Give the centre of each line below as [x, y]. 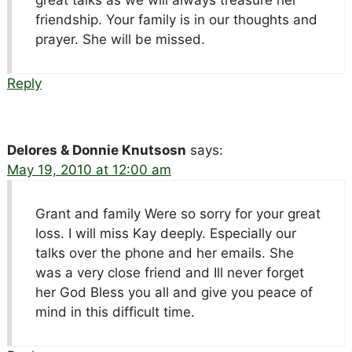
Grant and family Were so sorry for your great [178, 213]
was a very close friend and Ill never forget [169, 272]
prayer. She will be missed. [120, 39]
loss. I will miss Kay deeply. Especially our [165, 233]
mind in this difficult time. [115, 312]
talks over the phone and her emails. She [164, 253]
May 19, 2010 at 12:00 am [89, 169]
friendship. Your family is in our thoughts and [176, 19]
